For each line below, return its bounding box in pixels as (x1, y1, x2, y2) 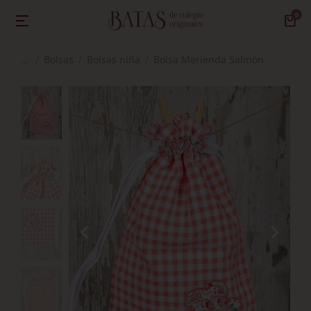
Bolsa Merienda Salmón (153, 53, 264, 66)
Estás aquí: (21, 55, 72, 69)
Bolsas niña (87, 53, 140, 66)
